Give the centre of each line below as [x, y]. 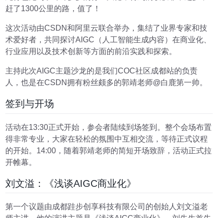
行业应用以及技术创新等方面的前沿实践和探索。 [91, 51]
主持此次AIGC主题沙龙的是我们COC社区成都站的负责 [102, 71]
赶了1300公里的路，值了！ [53, 8]
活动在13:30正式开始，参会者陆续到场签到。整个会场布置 [109, 127]
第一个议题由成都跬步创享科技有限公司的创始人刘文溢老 [107, 207]
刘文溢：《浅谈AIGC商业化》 [71, 183]
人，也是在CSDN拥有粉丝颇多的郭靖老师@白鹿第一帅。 [107, 82]
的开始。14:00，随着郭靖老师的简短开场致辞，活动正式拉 [109, 150]
